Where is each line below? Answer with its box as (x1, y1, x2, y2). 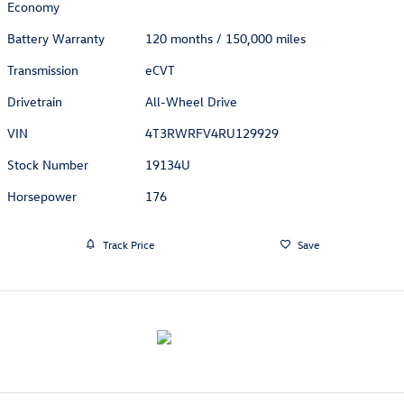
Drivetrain (7, 93, 62, 111)
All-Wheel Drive (145, 93, 238, 111)
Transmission (7, 61, 78, 79)
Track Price (102, 236, 154, 252)
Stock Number (7, 156, 88, 174)
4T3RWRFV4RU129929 (145, 124, 280, 142)
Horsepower (7, 188, 77, 206)
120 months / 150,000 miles (145, 30, 307, 48)
